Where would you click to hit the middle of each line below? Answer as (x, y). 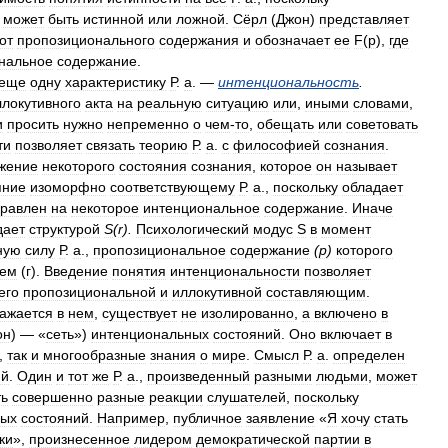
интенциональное (201, 208)
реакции (176, 397)
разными (283, 376)
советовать (382, 124)
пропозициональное (159, 250)
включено (345, 313)
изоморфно (68, 187)
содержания (199, 40)
